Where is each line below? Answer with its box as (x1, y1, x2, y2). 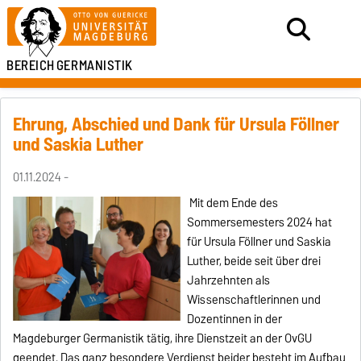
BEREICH (6, 54, 55, 77)
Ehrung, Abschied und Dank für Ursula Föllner (13, 108, 340, 139)
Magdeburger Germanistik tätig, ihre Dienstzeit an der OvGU (13, 328, 313, 348)
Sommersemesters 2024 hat (187, 212, 332, 232)
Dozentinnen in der (187, 309, 282, 329)
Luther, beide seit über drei (187, 251, 321, 271)
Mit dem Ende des (189, 193, 278, 213)
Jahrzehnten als (187, 270, 270, 290)
